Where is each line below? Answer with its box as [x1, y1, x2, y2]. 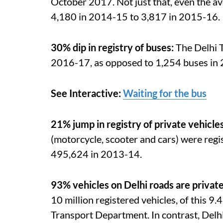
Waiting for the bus [123, 87, 207, 99]
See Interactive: [51, 87, 123, 99]
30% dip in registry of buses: [51, 41, 176, 53]
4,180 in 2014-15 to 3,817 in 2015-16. [51, 10, 220, 22]
